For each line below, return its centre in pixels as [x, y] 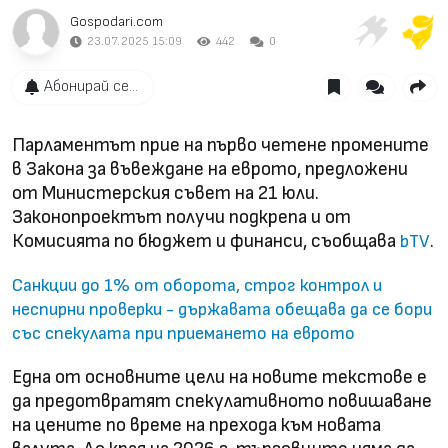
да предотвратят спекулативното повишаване [222, 401]
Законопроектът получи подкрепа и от [181, 217]
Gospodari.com [116, 21]
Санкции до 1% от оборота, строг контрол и [197, 285]
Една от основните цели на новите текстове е [219, 377]
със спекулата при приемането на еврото [183, 333]
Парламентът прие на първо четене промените [220, 145]
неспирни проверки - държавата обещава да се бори [222, 309]
